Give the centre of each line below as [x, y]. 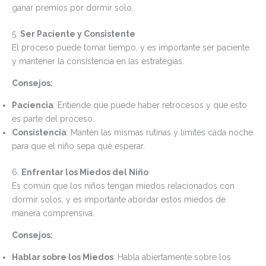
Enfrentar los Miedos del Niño [85, 172]
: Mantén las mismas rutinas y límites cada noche [160, 132]
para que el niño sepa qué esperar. [78, 146]
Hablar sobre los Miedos [63, 257]
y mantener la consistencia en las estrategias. [98, 61]
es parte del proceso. [53, 118]
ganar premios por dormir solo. [73, 7]
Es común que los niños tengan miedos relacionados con [123, 186]
